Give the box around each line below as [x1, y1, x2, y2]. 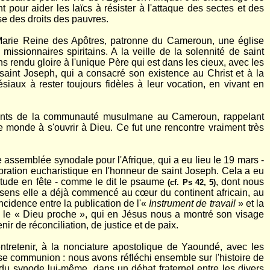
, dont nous [215, 177, 265, 187]
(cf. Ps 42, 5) [165, 178, 216, 187]
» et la [237, 198, 265, 209]
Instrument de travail [146, 198, 238, 209]
